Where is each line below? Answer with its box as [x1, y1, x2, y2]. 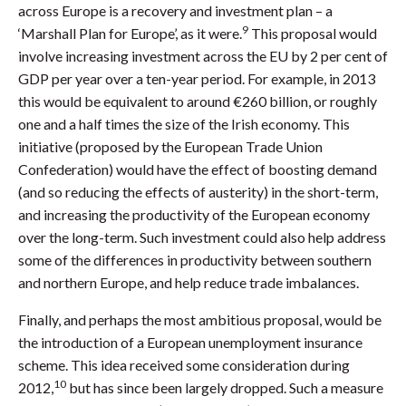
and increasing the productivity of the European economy [18, 206, 370, 224]
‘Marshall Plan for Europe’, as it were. [18, 24, 242, 43]
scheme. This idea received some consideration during [18, 356, 350, 374]
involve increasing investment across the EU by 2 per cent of [18, 47, 388, 65]
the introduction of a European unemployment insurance [18, 333, 362, 352]
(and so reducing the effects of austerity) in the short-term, [18, 183, 378, 201]
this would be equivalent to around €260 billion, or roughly [18, 92, 377, 111]
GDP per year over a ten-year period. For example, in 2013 [18, 70, 375, 88]
